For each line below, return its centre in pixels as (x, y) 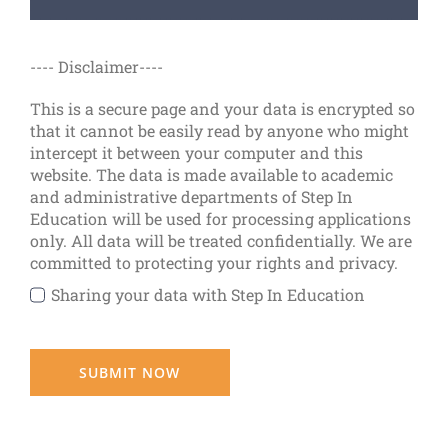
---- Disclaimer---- (96, 66)
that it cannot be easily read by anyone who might (219, 130)
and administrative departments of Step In (191, 196)
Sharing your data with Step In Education (208, 294)
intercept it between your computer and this (196, 152)
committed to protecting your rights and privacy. (213, 262)
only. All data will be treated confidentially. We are (220, 240)
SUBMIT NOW (130, 372)
